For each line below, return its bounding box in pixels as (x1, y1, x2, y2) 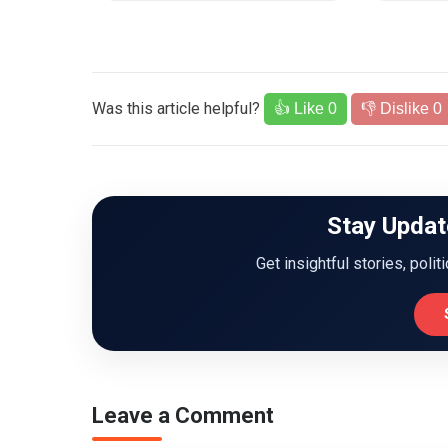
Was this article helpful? (92, 99, 260, 118)
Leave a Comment (92, 403, 274, 428)
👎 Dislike (361, 100, 433, 117)
